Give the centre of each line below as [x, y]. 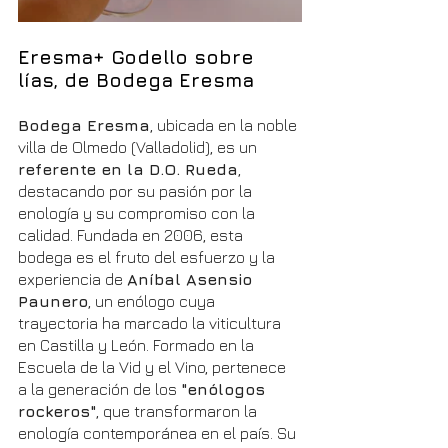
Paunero [53, 301]
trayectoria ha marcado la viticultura [151, 323]
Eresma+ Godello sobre [139, 57]
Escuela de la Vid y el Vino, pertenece [154, 367]
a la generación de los [99, 389]
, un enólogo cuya [153, 301]
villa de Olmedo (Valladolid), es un [139, 147]
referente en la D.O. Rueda [128, 169]
